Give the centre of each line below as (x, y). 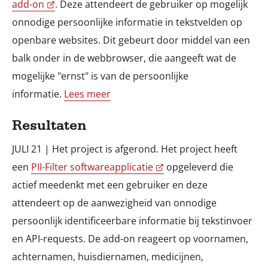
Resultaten (49, 125)
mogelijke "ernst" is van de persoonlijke (100, 76)
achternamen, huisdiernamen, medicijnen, (108, 256)
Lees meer (87, 94)
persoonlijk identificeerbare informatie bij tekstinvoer (132, 220)
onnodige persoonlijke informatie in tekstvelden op (127, 22)
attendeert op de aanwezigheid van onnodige (114, 202)
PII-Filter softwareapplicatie (92, 167)
